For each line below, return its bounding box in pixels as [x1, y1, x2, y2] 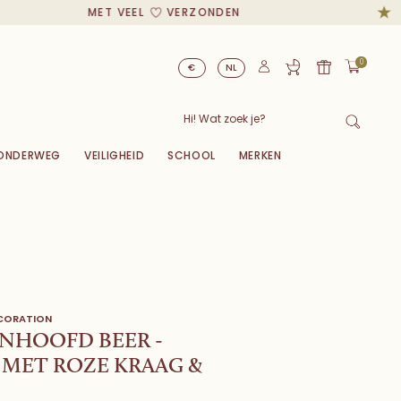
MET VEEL [73, 4, 135, 20]
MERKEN [238, 147, 282, 163]
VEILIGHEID [84, 147, 145, 163]
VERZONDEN [149, 4, 227, 20]
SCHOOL [167, 147, 216, 163]
